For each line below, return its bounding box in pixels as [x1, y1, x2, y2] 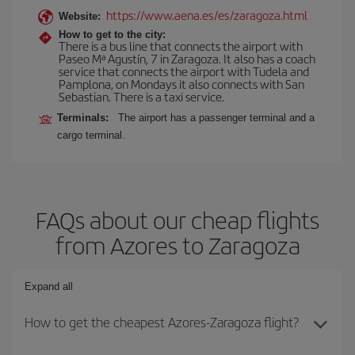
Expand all [25, 281, 73, 292]
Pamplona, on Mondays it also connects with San [59, 75, 304, 92]
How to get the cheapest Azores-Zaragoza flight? [25, 312, 299, 331]
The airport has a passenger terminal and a [118, 112, 315, 124]
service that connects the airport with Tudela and [59, 63, 309, 79]
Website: [59, 10, 101, 22]
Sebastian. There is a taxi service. [59, 88, 224, 105]
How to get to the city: [59, 29, 166, 40]
